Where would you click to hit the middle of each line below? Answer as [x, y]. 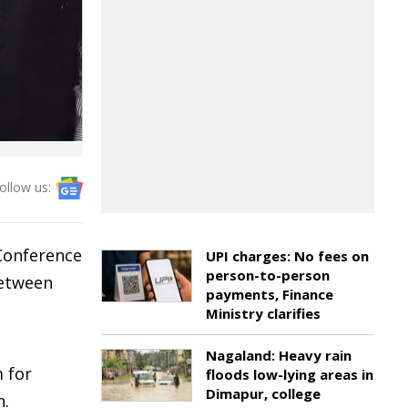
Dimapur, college [263, 393]
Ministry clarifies [263, 313]
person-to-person [268, 275]
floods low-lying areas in [290, 374]
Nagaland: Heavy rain [279, 355]
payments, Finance [270, 294]
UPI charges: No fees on [287, 256]
